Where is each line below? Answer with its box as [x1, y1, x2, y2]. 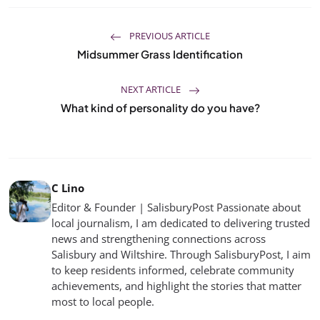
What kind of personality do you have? [60, 101, 260, 114]
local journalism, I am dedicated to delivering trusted [51, 216, 310, 230]
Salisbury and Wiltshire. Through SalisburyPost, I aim [51, 247, 311, 261]
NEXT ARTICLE [120, 83, 183, 96]
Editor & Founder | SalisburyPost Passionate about [51, 200, 301, 214]
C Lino [51, 181, 84, 195]
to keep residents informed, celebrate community [51, 263, 294, 277]
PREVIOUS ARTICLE [127, 29, 210, 42]
